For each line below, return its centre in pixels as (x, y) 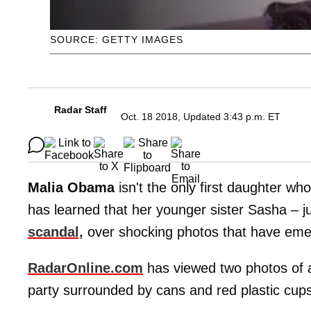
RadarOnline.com (85, 268)
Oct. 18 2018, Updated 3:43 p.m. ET (201, 117)
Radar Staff (81, 110)
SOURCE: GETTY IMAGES (117, 40)
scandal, (56, 232)
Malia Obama (71, 188)
